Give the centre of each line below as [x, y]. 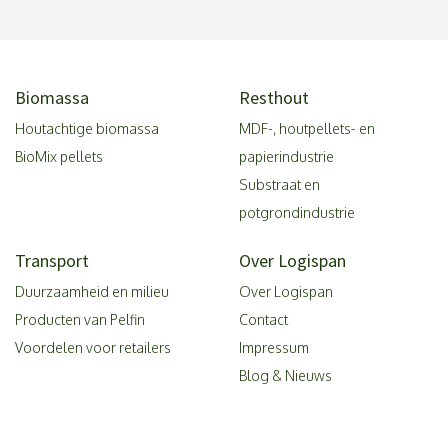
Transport [52, 260]
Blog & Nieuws [285, 375]
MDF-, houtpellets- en [307, 128]
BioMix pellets [59, 156]
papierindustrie [286, 156]
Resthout [274, 97]
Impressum [274, 347]
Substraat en [279, 184]
